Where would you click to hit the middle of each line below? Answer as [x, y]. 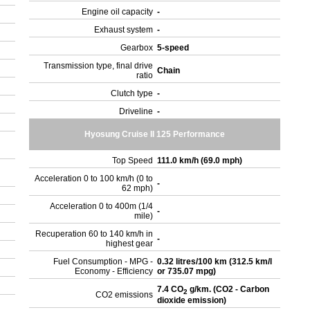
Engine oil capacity [118, 12]
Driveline [136, 111]
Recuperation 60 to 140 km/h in [94, 234]
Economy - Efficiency [114, 271]
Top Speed [133, 161]
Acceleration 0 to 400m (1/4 [102, 206]
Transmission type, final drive [99, 66]
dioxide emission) [193, 301]
